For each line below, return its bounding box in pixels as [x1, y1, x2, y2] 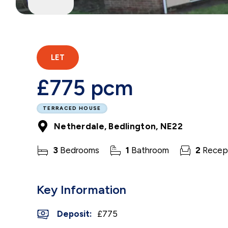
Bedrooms [58, 145, 99, 155]
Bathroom [129, 145, 169, 155]
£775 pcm [37, 75, 133, 101]
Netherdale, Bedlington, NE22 [54, 121, 183, 131]
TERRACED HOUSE [43, 105, 101, 111]
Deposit [57, 209, 90, 219]
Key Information [37, 182, 126, 197]
